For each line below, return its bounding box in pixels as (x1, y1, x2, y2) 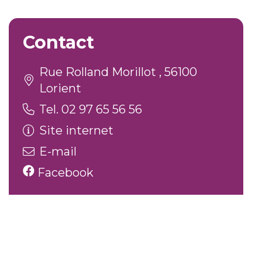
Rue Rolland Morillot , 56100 (39, 65, 197, 79)
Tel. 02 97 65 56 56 (39, 102, 142, 116)
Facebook (35, 166, 94, 180)
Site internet (39, 123, 113, 137)
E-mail (39, 144, 77, 158)
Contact (23, 32, 94, 53)
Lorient (39, 81, 81, 95)
